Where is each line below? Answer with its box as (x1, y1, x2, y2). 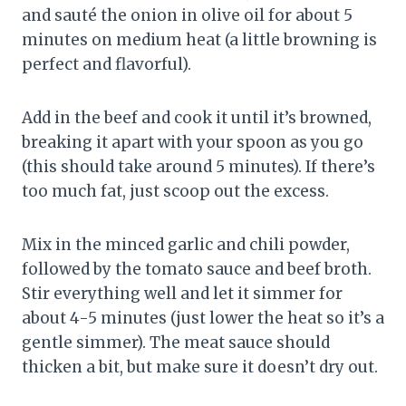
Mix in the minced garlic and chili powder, (22, 234, 350, 255)
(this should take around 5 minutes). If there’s (22, 156, 375, 177)
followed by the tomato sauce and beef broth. (22, 258, 372, 279)
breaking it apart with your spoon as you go (22, 131, 363, 152)
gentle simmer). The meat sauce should (22, 332, 330, 353)
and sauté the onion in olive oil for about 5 (22, 5, 353, 25)
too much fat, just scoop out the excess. (22, 180, 329, 201)
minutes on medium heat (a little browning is (22, 29, 377, 50)
